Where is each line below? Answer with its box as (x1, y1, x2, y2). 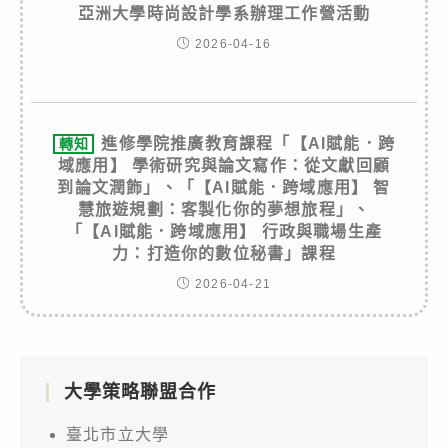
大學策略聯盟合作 (64, 381, 216, 402)
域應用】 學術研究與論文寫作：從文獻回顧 (58, 156, 390, 174)
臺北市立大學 (66, 425, 170, 443)
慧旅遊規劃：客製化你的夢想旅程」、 (77, 200, 371, 218)
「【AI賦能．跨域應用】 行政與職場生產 (66, 222, 382, 240)
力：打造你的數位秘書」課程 (112, 244, 336, 262)
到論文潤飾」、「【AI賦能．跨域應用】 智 (57, 178, 391, 196)
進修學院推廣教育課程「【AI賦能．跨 (101, 134, 396, 152)
